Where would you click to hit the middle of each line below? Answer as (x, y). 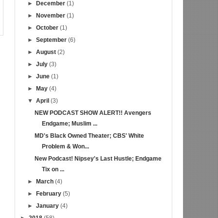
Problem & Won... (66, 147)
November (51, 16)
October (48, 28)
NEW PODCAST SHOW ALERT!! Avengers (93, 113)
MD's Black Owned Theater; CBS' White (90, 136)
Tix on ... (53, 170)
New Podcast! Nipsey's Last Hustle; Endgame (98, 159)
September (52, 40)
